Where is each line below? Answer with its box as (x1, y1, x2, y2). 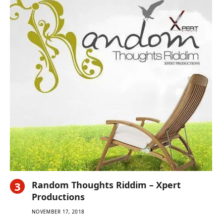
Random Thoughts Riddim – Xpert (32, 178, 181, 191)
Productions (32, 190, 85, 203)
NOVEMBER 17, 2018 (32, 208, 85, 215)
